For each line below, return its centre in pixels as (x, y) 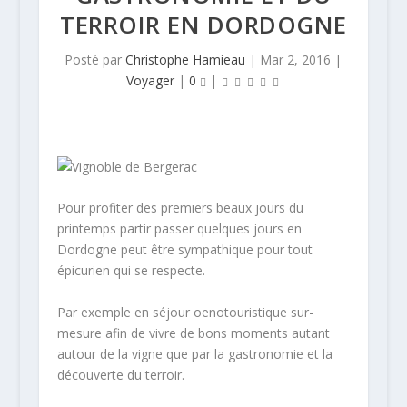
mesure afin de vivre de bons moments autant (193, 333)
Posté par (95, 60)
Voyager (150, 80)
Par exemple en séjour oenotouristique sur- (185, 312)
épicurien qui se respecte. (131, 271)
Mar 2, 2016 (296, 60)
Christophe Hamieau (186, 60)
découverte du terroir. (120, 374)
